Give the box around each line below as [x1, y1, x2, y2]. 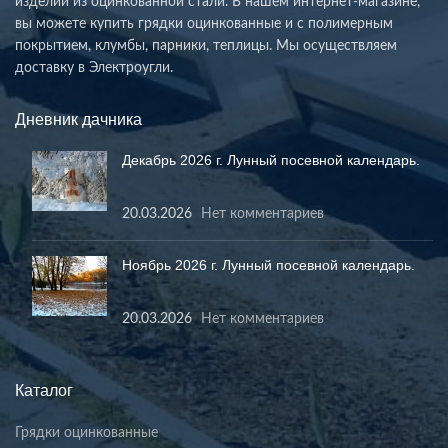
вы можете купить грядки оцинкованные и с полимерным [15, 16, 393, 31]
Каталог [15, 381, 73, 399]
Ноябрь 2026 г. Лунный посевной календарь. [122, 256, 415, 273]
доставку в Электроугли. [15, 60, 173, 75]
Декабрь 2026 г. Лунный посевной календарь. [122, 151, 420, 168]
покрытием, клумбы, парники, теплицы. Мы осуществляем [15, 38, 397, 53]
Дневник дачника [15, 110, 142, 128]
